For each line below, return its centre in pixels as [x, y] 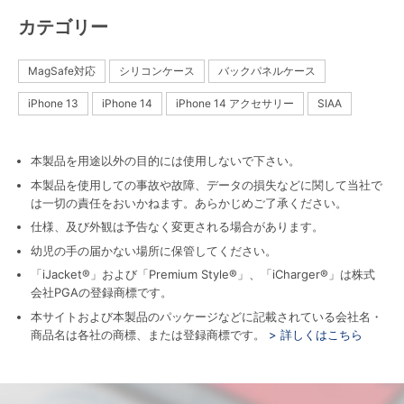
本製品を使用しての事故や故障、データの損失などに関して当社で [207, 184]
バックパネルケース [267, 71]
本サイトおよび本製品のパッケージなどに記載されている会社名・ [207, 316]
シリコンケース [157, 71]
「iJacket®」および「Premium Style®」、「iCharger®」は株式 [203, 274]
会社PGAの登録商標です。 [101, 292]
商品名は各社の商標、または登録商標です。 [148, 334]
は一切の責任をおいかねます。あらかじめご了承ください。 [189, 202]
